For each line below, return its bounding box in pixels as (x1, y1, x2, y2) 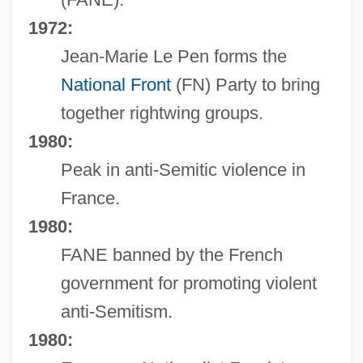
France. (60, 187, 120, 208)
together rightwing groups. (60, 102, 263, 123)
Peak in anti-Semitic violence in (60, 159, 305, 180)
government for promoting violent (60, 272, 317, 293)
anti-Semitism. (60, 301, 173, 322)
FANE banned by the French (60, 244, 283, 265)
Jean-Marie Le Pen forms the (60, 45, 287, 66)
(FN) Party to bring (170, 74, 320, 95)
